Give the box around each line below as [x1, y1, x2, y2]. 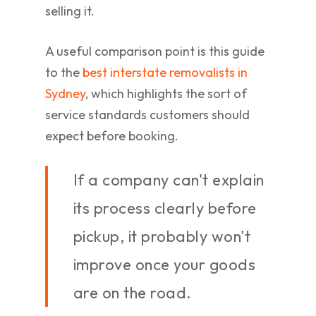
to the [45, 64, 83, 80]
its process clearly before [73, 198, 257, 218]
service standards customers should [45, 107, 250, 123]
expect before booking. [45, 128, 178, 144]
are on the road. [73, 283, 192, 303]
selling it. [45, 3, 95, 19]
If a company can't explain [73, 170, 265, 190]
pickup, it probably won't [73, 226, 251, 246]
